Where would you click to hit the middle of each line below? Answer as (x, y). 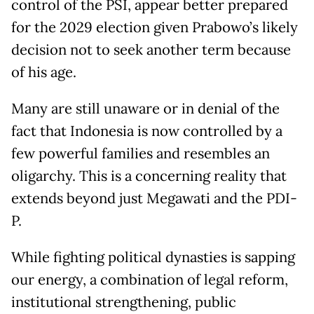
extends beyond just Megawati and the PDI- (154, 199)
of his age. (44, 73)
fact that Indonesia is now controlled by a (147, 131)
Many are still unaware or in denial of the (145, 109)
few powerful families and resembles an (141, 154)
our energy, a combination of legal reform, (150, 280)
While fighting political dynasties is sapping (153, 258)
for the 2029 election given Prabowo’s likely (155, 28)
